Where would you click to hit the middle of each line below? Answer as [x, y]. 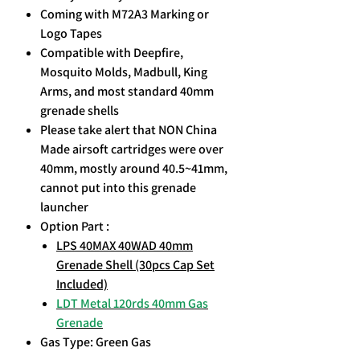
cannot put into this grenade [118, 188]
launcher [67, 207]
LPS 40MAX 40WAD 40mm [125, 246]
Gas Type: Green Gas [96, 342]
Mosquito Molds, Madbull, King [124, 72]
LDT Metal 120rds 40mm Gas [132, 304]
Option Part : [76, 227]
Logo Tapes [72, 34]
